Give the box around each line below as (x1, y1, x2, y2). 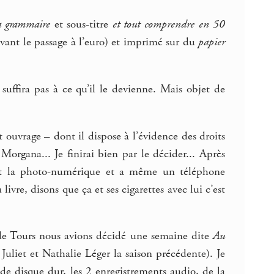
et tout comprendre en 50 (112, 17, 226, 32)
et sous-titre (50, 17, 113, 32)
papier (198, 35, 226, 50)
